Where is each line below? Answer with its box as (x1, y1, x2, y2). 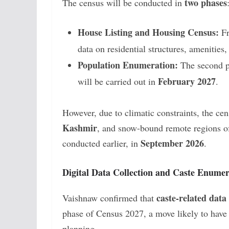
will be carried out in (78, 75, 158, 87)
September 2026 (141, 136, 204, 150)
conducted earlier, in (62, 136, 141, 149)
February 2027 (158, 74, 216, 88)
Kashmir (62, 121, 97, 134)
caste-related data (156, 191, 226, 204)
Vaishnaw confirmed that (62, 191, 156, 204)
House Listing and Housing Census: (78, 25, 219, 39)
